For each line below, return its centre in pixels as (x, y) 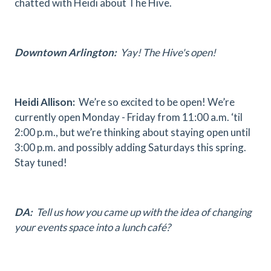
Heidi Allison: (45, 102)
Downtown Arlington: (66, 52)
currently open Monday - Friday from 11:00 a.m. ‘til (129, 117)
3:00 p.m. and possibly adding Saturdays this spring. (130, 147)
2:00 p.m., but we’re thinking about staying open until (132, 132)
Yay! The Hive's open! (166, 52)
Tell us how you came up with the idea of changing (142, 212)
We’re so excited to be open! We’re (155, 102)
